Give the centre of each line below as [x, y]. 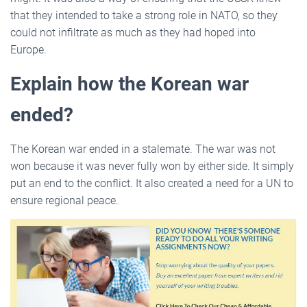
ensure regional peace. [64, 200]
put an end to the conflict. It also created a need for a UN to [152, 183]
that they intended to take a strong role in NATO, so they [144, 15]
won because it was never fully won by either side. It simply [152, 166]
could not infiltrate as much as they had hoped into [133, 32]
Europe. [30, 49]
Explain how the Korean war [130, 84]
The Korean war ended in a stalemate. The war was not [143, 149]
